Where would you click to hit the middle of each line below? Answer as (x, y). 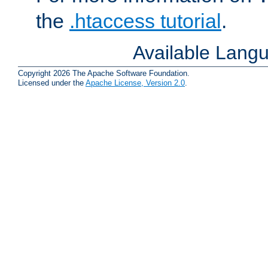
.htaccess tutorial (145, 21)
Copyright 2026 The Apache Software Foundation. (104, 73)
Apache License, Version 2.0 (135, 83)
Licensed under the (52, 83)
